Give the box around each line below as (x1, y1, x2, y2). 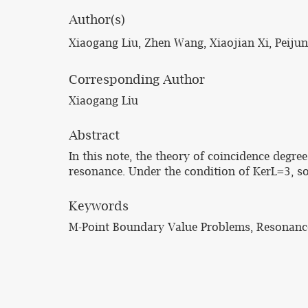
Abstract (69, 128, 120, 142)
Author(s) (69, 12, 125, 27)
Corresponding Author (69, 72, 205, 87)
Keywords (69, 199, 129, 213)
